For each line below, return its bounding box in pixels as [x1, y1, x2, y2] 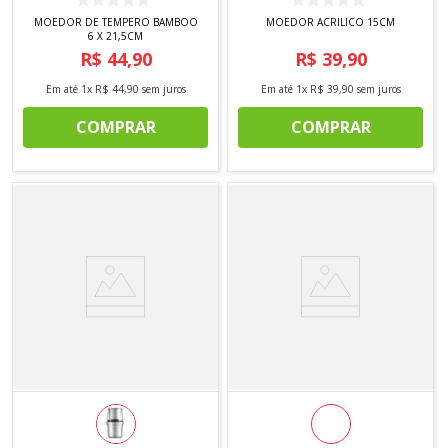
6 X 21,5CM [88, 29, 143, 44]
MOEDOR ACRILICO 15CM [266, 15, 395, 30]
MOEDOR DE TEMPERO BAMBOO [33, 15, 198, 30]
